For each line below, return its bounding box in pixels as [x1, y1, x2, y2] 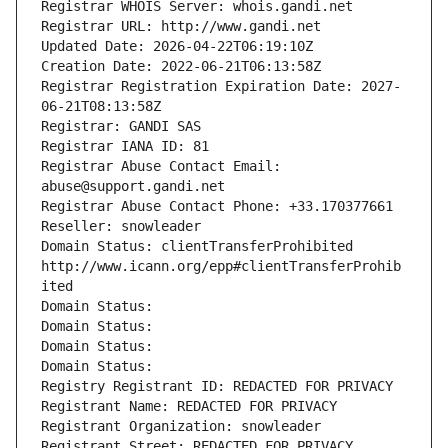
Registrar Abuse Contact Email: [41, 158, 281, 175]
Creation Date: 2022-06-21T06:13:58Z [41, 58, 321, 75]
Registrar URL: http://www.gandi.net [41, 18, 321, 35]
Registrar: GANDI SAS [41, 118, 201, 135]
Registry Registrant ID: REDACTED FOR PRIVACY [41, 378, 393, 395]
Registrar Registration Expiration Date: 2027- [41, 78, 401, 95]
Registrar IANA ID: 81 [41, 138, 209, 155]
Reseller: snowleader [41, 218, 201, 235]
